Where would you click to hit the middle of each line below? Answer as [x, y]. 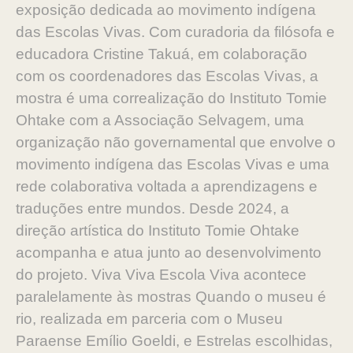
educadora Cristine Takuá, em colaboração [162, 54]
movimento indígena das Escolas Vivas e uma [173, 164]
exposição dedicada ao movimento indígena [166, 10]
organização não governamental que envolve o [176, 142]
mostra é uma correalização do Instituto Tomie [171, 98]
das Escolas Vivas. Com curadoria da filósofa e [175, 32]
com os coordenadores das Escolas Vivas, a [167, 76]
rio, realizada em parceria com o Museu [149, 319]
